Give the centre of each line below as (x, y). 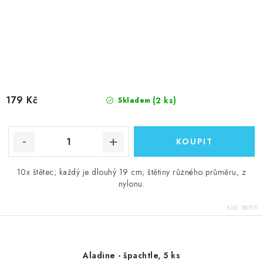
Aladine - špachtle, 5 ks (131, 255)
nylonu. (131, 184)
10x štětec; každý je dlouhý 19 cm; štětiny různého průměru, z (131, 172)
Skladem (133, 100)
